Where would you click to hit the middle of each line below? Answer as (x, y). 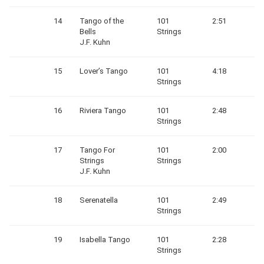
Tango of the (102, 21)
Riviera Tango (103, 110)
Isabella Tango (105, 240)
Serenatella (99, 200)
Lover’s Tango (104, 71)
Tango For (97, 150)
